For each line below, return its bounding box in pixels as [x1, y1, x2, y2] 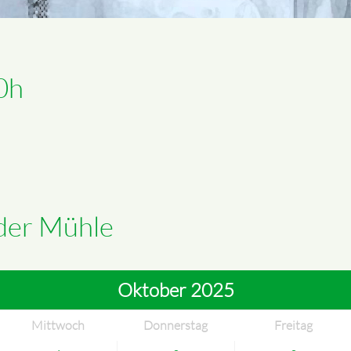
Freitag [273, 317, 313, 333]
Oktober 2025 [117, 277, 234, 302]
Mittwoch [31, 317, 85, 333]
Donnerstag [143, 317, 208, 333]
